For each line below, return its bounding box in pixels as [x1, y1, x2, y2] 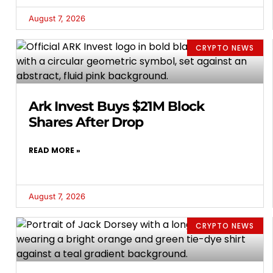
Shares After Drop [29, 114, 143, 131]
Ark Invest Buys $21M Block [29, 98, 204, 115]
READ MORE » [29, 145, 80, 156]
